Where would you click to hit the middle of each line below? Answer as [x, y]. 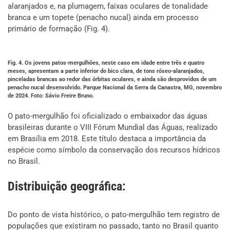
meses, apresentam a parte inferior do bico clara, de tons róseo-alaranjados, [106, 71]
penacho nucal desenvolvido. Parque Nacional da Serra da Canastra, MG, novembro [115, 88]
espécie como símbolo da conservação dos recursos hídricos [114, 150]
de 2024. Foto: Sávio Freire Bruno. [51, 96]
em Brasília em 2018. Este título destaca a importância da [107, 139]
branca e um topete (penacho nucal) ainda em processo [103, 17]
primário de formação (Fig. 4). [59, 29]
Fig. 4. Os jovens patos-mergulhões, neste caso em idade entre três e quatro [106, 63]
